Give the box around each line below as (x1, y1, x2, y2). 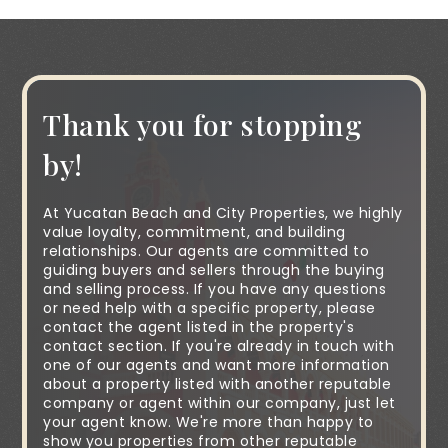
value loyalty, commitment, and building (43, 222, 346, 242)
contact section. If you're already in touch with (43, 336, 395, 356)
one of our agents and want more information (43, 355, 390, 375)
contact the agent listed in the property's (43, 317, 355, 337)
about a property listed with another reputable (43, 374, 392, 394)
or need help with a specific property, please (43, 298, 376, 318)
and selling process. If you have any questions (43, 279, 387, 299)
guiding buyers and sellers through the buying (43, 260, 385, 280)
